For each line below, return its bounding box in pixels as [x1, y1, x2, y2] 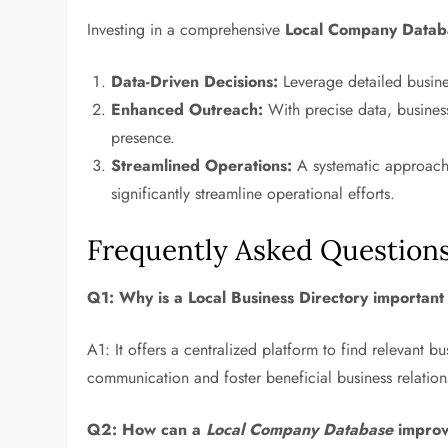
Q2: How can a [87, 418, 207, 441]
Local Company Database [206, 418, 394, 441]
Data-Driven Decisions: [111, 70, 279, 93]
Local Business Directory [188, 286, 369, 309]
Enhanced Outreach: [111, 98, 264, 121]
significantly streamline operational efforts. [111, 182, 396, 205]
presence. [111, 126, 176, 149]
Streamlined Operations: [111, 154, 293, 177]
